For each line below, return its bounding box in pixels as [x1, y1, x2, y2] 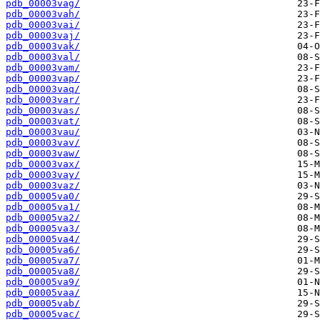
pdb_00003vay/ [6, 169, 80, 181]
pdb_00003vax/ [6, 159, 80, 170]
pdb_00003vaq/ [6, 84, 80, 95]
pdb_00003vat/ [6, 116, 80, 127]
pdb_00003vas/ [6, 105, 80, 116]
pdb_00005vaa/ [6, 287, 80, 299]
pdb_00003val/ [6, 51, 80, 63]
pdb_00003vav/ [6, 137, 80, 149]
